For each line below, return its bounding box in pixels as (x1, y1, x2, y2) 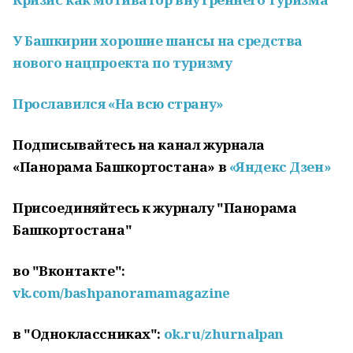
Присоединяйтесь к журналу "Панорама (13, 199, 297, 217)
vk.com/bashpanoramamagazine (13, 284, 230, 302)
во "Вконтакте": (13, 262, 125, 280)
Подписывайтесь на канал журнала (13, 136, 265, 154)
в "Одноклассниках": (13, 325, 164, 343)
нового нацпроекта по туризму (13, 54, 232, 72)
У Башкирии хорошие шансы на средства (13, 32, 303, 50)
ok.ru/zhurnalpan (163, 325, 284, 343)
